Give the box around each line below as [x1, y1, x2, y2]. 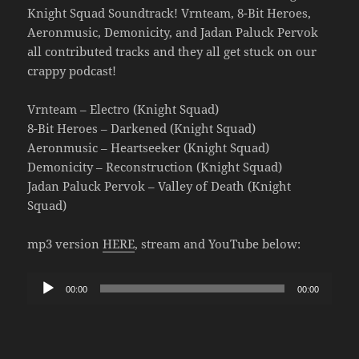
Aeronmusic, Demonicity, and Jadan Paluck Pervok [27, 23, 319, 40]
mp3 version [27, 235, 103, 252]
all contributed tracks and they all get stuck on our [27, 42, 317, 59]
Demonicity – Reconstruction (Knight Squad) [27, 158, 283, 175]
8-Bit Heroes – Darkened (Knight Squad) [27, 119, 256, 136]
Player [26, 292, 63, 309]
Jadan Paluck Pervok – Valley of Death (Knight [27, 177, 292, 194]
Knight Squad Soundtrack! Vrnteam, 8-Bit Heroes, [27, 4, 312, 21]
